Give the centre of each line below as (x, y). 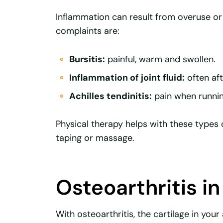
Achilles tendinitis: (111, 96)
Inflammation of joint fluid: (127, 77)
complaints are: (88, 31)
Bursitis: (87, 59)
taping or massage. (95, 138)
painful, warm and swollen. (160, 59)
